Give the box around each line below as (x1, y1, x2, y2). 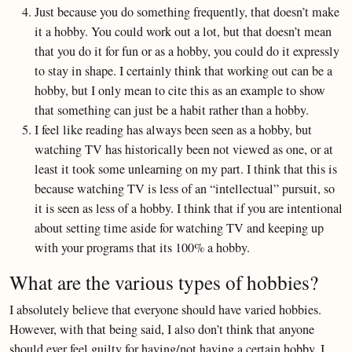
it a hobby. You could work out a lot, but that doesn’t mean (35, 23, 332, 40)
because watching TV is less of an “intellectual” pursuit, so (35, 180, 335, 197)
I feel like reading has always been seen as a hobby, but (35, 121, 312, 138)
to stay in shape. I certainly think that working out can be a (35, 62, 332, 79)
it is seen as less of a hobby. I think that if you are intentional (35, 200, 343, 217)
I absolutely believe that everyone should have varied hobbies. (9, 301, 321, 318)
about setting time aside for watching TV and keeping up (35, 219, 324, 236)
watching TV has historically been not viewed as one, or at (35, 141, 333, 158)
